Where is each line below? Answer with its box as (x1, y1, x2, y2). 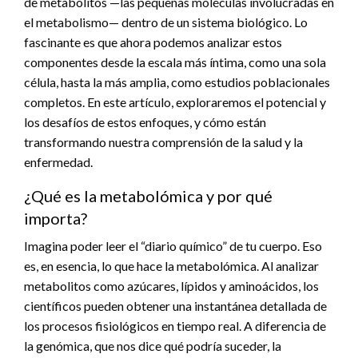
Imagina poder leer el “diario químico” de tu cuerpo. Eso (24, 237, 322, 253)
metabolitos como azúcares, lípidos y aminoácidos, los (24, 277, 319, 293)
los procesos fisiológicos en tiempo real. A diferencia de (24, 317, 326, 333)
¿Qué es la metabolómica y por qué (24, 185, 272, 205)
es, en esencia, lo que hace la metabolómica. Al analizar (24, 257, 319, 273)
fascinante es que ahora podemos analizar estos (24, 34, 282, 50)
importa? (24, 208, 87, 228)
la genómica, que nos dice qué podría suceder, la (24, 337, 281, 353)
